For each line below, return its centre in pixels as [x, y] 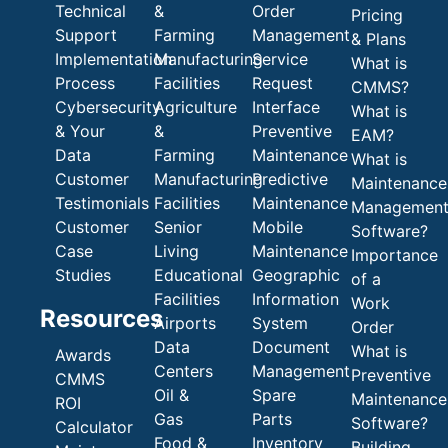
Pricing [376, 15]
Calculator [94, 427]
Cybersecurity [108, 107]
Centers [183, 371]
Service [280, 59]
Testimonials [102, 203]
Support [86, 35]
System [280, 323]
